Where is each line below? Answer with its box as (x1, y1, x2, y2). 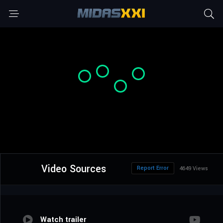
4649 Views (179, 165, 208, 173)
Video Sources (41, 162, 106, 177)
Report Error (137, 164, 169, 172)
